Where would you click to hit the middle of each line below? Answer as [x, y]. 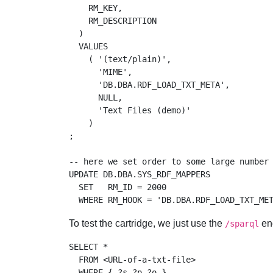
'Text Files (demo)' [129, 110]
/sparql [242, 224]
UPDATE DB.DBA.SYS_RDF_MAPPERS [142, 174]
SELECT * [90, 247]
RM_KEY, [98, 8]
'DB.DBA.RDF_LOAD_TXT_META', [151, 85]
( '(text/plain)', [122, 59]
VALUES [90, 46]
